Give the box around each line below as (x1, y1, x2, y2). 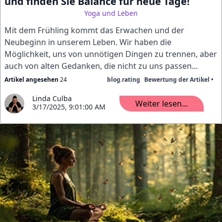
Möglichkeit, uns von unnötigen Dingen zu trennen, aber (4, 49, 217, 59)
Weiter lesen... (135, 98, 188, 109)
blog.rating (107, 75, 140, 84)
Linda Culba (32, 94, 72, 103)
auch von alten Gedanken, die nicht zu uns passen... (4, 60, 198, 71)
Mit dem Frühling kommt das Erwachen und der (4, 25, 184, 36)
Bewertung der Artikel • (144, 75, 214, 84)
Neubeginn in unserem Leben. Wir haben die (4, 37, 171, 48)
